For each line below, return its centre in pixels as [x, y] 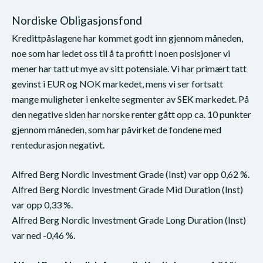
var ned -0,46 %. [43, 235]
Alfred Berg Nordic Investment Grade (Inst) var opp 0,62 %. [131, 174]
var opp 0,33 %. [42, 204]
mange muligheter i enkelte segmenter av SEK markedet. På [130, 99]
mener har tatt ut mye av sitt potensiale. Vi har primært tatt [129, 68]
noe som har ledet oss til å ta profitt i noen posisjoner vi [121, 53]
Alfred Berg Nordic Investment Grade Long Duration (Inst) [129, 220]
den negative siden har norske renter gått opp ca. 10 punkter [131, 114]
